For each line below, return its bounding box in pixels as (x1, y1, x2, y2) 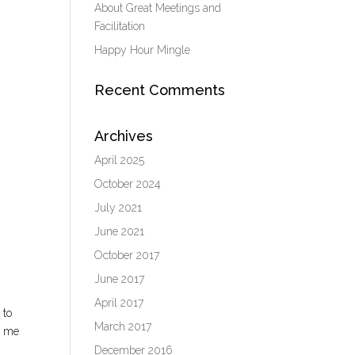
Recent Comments (94, 82, 226, 98)
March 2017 (94, 320, 152, 333)
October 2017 (94, 249, 160, 261)
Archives (94, 128, 154, 144)
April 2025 (94, 154, 145, 166)
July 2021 (94, 201, 143, 214)
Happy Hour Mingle (94, 44, 191, 56)
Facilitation (94, 20, 146, 32)
